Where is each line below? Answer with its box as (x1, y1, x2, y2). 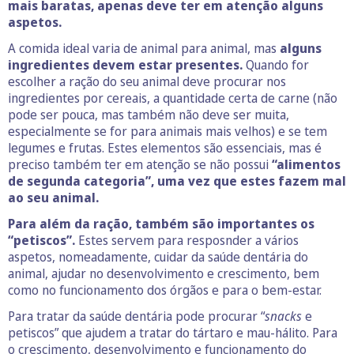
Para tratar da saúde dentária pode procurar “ (8, 307, 265, 326)
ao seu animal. (8, 189, 99, 207)
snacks (265, 307, 302, 326)
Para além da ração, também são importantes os (8, 215, 314, 233)
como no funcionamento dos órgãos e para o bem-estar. (8, 281, 322, 299)
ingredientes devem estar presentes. (8, 56, 243, 74)
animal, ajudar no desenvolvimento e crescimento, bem (8, 265, 319, 283)
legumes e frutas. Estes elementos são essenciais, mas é (8, 139, 322, 157)
